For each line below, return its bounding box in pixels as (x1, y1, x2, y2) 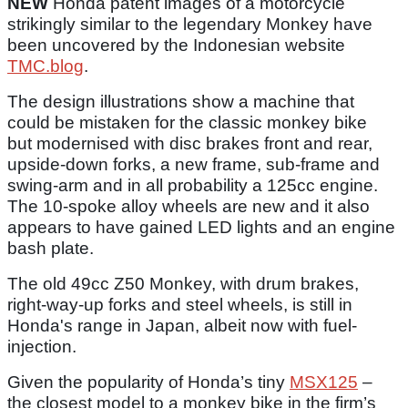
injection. (7, 337, 86, 357)
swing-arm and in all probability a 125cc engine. (7, 176, 378, 196)
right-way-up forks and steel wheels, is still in (7, 295, 352, 315)
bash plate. (7, 239, 94, 259)
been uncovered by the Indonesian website (7, 36, 345, 56)
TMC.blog (7, 56, 84, 76)
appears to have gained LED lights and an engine (7, 218, 395, 238)
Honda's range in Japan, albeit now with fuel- (7, 316, 357, 336)
